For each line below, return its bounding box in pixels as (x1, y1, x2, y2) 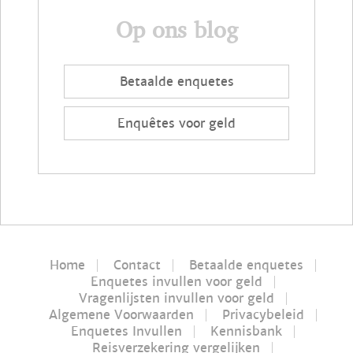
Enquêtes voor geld (117, 114, 236, 132)
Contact (113, 256, 161, 273)
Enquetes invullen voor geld (90, 273, 262, 290)
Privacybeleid (221, 306, 304, 323)
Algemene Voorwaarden (48, 306, 194, 323)
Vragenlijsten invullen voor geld (78, 289, 274, 307)
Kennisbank (210, 322, 282, 340)
